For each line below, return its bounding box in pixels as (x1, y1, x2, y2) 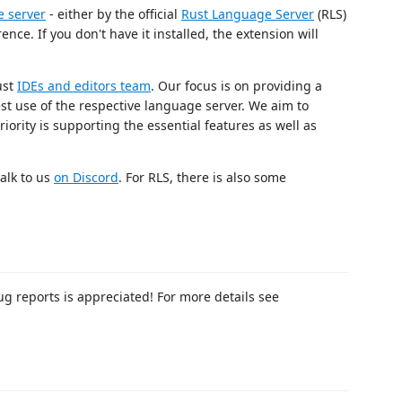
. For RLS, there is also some (118, 169, 286, 186)
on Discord (54, 169, 118, 186)
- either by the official (46, 5, 181, 22)
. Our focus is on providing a (151, 77, 322, 94)
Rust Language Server (181, 5, 314, 22)
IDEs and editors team (17, 77, 151, 94)
